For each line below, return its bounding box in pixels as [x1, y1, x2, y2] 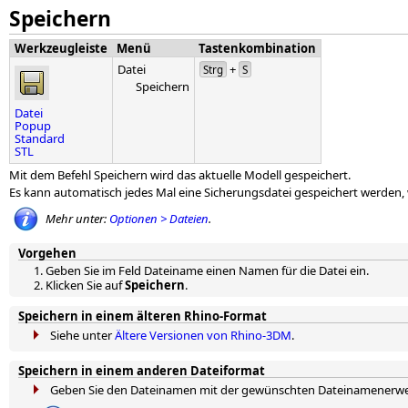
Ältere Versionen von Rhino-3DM [115, 327, 291, 343]
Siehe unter [50, 327, 115, 343]
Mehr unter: [46, 210, 109, 227]
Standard [15, 130, 65, 147]
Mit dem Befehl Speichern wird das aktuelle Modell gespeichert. [9, 167, 351, 183]
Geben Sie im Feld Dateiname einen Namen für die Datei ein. [46, 262, 369, 279]
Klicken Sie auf [46, 277, 125, 293]
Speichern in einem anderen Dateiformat [18, 362, 265, 379]
